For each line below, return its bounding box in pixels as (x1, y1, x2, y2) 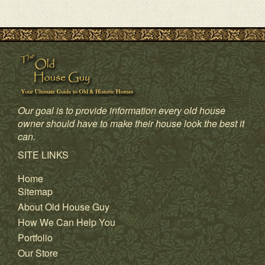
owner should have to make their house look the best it (18, 117, 244, 131)
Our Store (18, 246, 58, 260)
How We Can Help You (18, 215, 115, 230)
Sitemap (18, 185, 53, 199)
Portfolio (18, 231, 53, 245)
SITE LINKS (18, 148, 69, 162)
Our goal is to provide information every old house (18, 104, 225, 118)
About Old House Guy (18, 200, 109, 214)
